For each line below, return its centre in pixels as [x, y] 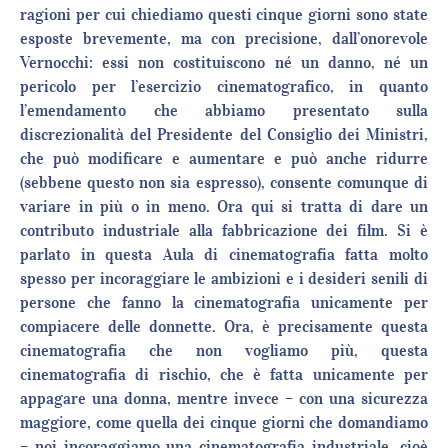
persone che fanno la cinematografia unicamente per [224, 302]
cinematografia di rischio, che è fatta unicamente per [224, 374]
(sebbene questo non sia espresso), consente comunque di [224, 182]
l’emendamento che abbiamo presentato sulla [224, 110]
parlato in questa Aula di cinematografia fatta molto [224, 254]
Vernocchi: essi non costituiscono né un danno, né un [224, 62]
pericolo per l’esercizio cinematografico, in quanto [224, 86]
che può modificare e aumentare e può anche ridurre [224, 158]
